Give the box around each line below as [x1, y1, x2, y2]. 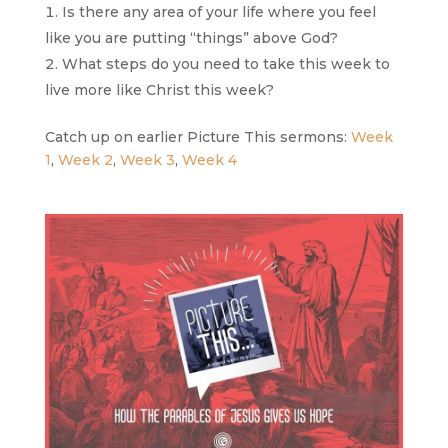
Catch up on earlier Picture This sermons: [44, 128, 351, 147]
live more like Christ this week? [44, 81, 274, 100]
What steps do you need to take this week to [61, 55, 390, 74]
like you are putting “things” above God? [44, 29, 338, 48]
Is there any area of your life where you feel [61, 3, 376, 22]
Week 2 [57, 151, 113, 170]
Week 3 [119, 151, 175, 170]
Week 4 [181, 151, 237, 170]
